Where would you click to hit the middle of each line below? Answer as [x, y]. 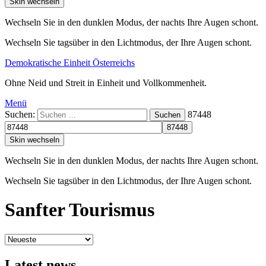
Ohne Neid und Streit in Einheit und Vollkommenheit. [106, 83]
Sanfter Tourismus [80, 210]
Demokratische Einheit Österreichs [70, 63]
